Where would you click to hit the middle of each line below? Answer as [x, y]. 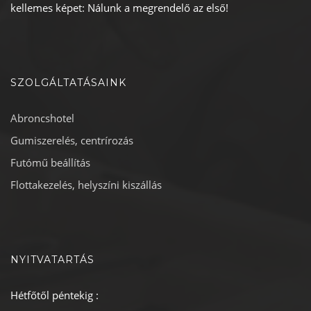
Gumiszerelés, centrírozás [72, 140]
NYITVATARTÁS [52, 260]
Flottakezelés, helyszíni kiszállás [86, 185]
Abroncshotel [42, 118]
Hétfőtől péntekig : [54, 295]
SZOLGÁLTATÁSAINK [68, 83]
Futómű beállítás [50, 162]
